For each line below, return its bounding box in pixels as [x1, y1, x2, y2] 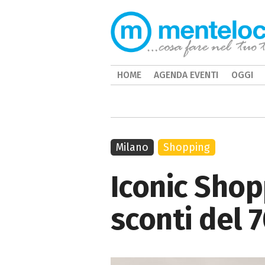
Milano [116, 141, 148, 154]
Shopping [163, 141, 211, 154]
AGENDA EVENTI [154, 69, 219, 80]
